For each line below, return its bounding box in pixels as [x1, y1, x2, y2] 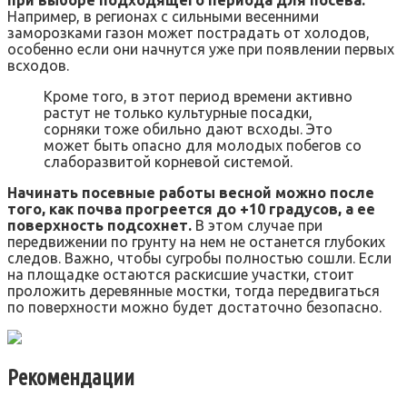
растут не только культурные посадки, [44, 104, 313, 122]
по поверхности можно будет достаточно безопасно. [7, 299, 382, 316]
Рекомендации [7, 364, 134, 390]
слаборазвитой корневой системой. [44, 154, 293, 171]
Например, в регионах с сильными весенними [7, 8, 319, 25]
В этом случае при [192, 217, 323, 234]
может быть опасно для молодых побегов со [44, 137, 362, 154]
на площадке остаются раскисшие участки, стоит [7, 266, 354, 283]
